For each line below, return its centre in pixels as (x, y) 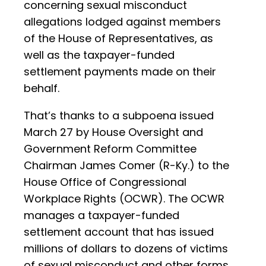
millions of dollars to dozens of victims (126, 249)
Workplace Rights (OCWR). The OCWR (124, 199)
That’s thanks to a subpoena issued (119, 116)
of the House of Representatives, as (118, 39)
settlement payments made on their (120, 72)
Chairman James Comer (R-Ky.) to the (126, 166)
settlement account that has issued (119, 232)
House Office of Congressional (105, 182)
